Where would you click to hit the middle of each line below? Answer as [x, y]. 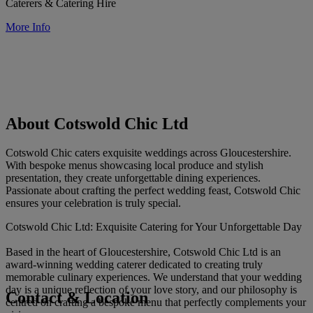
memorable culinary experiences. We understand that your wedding [154, 277]
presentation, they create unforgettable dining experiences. [133, 178]
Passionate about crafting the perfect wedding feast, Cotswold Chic [153, 191]
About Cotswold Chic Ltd [97, 123]
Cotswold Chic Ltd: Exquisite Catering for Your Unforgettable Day [154, 227]
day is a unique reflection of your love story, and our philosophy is [151, 290]
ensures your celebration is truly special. [93, 203]
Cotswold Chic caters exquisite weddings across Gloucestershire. [148, 153]
